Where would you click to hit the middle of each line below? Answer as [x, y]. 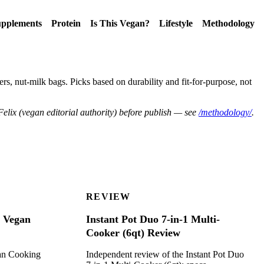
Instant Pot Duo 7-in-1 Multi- [153, 220]
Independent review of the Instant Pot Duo [165, 255]
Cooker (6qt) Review [133, 233]
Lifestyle [176, 23]
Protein [66, 23]
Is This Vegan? [120, 23]
